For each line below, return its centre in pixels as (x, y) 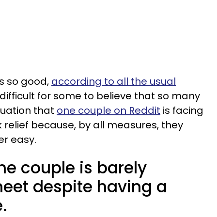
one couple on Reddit (108, 110)
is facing (182, 110)
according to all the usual (114, 81)
